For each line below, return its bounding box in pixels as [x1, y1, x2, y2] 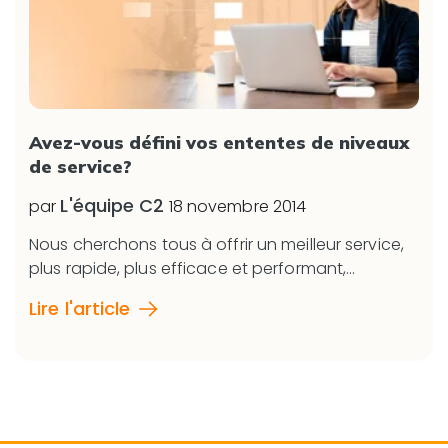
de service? [29, 154, 132, 178]
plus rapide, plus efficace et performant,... [29, 256, 356, 280]
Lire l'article [29, 295, 131, 321]
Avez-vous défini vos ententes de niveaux [29, 130, 409, 154]
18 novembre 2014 [168, 194, 307, 218]
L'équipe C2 [60, 192, 165, 218]
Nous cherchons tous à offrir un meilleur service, [29, 232, 404, 256]
